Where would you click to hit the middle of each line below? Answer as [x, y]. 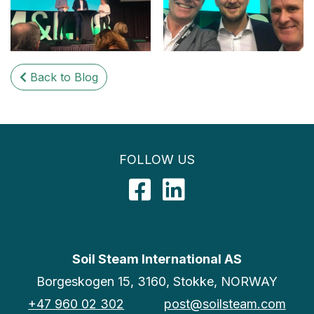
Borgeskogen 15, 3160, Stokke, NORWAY [157, 281]
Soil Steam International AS [157, 259]
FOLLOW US [157, 159]
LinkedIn [209, 187]
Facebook [180, 187]
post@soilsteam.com [225, 304]
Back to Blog [62, 77]
